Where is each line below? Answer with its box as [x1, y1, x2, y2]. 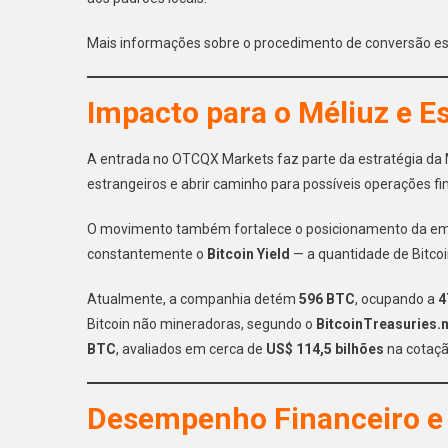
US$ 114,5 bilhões [266, 340, 384, 357]
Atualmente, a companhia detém [87, 290, 299, 307]
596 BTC [299, 290, 355, 307]
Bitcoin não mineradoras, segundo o [87, 315, 316, 332]
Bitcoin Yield [207, 245, 290, 262]
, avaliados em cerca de [116, 340, 266, 357]
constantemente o [87, 245, 207, 262]
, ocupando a [355, 290, 438, 307]
